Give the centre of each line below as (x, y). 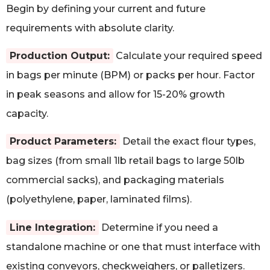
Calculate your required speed (188, 55)
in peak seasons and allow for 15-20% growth (115, 94)
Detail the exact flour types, (188, 142)
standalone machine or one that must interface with (133, 246)
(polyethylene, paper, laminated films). (99, 199)
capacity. (27, 113)
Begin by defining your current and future (106, 8)
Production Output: (60, 55)
